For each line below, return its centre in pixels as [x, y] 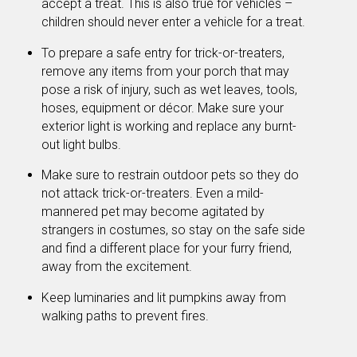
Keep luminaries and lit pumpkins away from [164, 298]
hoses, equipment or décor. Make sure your [163, 108]
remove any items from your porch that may [165, 71]
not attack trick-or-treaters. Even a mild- [153, 194]
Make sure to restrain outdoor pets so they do [170, 175]
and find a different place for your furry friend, [167, 249]
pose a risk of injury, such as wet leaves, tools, [169, 89]
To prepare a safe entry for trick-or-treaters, [163, 53]
